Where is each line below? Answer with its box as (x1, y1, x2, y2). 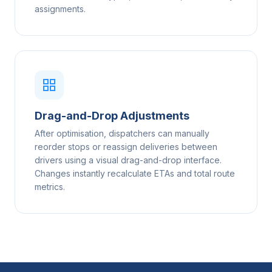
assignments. (35, 4, 86, 14)
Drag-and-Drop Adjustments (35, 109, 189, 122)
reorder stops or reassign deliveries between (35, 141, 217, 152)
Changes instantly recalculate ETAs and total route (35, 168, 235, 178)
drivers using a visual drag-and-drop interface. (35, 155, 222, 165)
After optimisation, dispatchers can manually (35, 128, 209, 138)
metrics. (35, 182, 65, 192)
